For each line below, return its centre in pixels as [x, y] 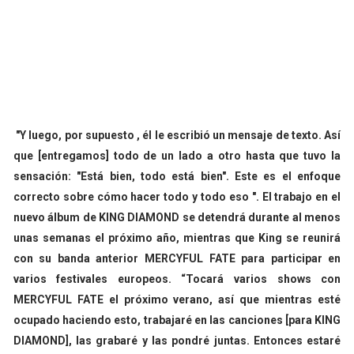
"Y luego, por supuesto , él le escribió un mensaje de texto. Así [179, 135]
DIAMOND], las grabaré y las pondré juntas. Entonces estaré [177, 340]
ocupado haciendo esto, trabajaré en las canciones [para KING [177, 320]
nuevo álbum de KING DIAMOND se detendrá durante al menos [177, 217]
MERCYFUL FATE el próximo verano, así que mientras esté [177, 299]
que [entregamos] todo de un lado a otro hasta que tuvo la [177, 155]
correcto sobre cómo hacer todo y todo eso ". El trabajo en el [177, 196]
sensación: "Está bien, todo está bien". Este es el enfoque [177, 176]
